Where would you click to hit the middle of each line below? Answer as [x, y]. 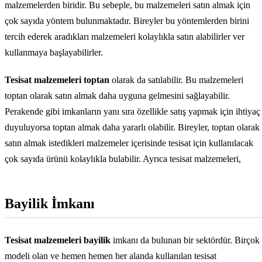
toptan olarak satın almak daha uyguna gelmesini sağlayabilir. [117, 96]
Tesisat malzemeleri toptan [57, 80]
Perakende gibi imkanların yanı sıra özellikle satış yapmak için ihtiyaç [132, 112]
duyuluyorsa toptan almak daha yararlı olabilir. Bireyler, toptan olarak [132, 127]
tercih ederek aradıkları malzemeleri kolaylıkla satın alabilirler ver [125, 37]
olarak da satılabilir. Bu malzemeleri [176, 80]
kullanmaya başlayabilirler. [54, 53]
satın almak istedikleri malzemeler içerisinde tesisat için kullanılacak [129, 143]
